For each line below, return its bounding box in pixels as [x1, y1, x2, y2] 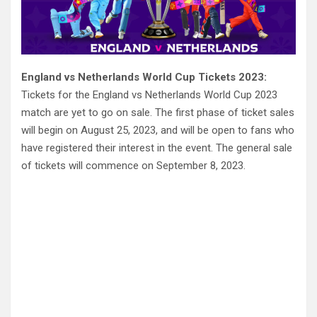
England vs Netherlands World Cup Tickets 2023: [21, 70, 267, 83]
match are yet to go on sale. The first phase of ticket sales [21, 105, 294, 119]
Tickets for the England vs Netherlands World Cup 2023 [21, 88, 277, 101]
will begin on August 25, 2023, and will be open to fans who [21, 123, 294, 137]
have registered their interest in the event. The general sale [21, 141, 292, 154]
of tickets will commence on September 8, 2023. [21, 158, 246, 172]
